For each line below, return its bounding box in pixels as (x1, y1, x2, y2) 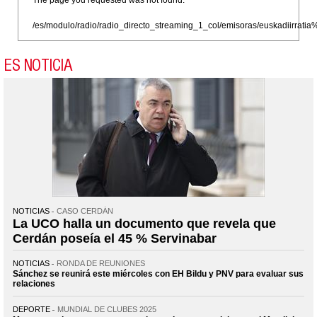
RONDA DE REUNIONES (57, 258, 145, 267)
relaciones (13, 278, 55, 289)
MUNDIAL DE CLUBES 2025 (57, 304, 156, 313)
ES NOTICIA (4, 54, 72, 76)
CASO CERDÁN (57, 206, 113, 215)
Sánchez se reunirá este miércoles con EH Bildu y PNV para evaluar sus (13, 268, 304, 279)
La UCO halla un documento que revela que (13, 216, 276, 231)
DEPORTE (13, 304, 50, 313)
